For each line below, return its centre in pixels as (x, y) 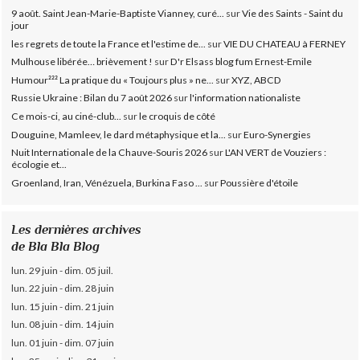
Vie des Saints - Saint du (293, 13)
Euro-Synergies (278, 134)
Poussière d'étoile (260, 182)
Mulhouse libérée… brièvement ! (82, 62)
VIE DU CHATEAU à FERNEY (285, 43)
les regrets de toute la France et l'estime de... (109, 43)
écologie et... (39, 165)
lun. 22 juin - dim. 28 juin (63, 288)
